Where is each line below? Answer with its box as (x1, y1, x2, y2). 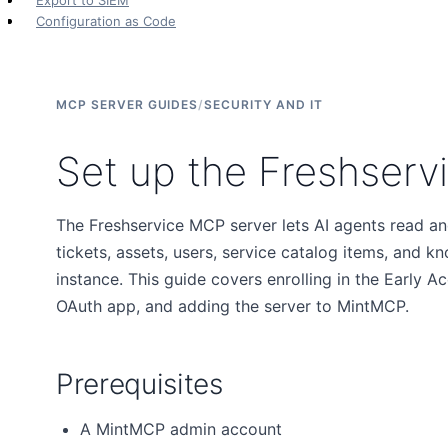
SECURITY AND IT (204, 97, 323, 112)
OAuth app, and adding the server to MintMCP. (56, 296, 409, 317)
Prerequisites (56, 367, 223, 402)
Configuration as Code (36, 13, 176, 29)
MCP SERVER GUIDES (56, 97, 199, 112)
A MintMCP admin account (80, 419, 282, 440)
